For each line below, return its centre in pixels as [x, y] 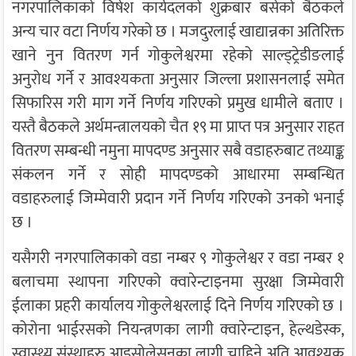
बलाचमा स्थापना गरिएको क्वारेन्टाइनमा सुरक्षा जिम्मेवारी [178, 282]
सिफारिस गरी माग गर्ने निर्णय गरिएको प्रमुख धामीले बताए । [178, 104]
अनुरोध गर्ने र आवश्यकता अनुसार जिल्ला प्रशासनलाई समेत [178, 80]
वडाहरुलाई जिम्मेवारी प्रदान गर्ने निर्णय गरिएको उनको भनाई [178, 199]
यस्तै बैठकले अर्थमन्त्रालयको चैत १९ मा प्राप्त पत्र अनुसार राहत [178, 128]
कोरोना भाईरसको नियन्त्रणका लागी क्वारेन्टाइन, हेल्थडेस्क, [178, 330]
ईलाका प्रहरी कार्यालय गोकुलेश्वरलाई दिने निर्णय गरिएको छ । [178, 306]
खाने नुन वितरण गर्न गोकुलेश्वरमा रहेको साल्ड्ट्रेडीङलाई [178, 56]
